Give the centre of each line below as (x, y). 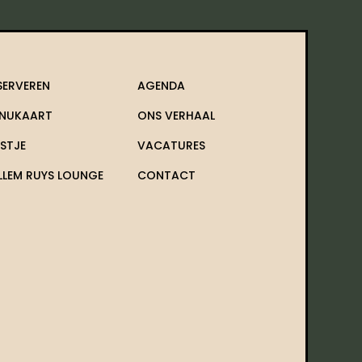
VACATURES (172, 145)
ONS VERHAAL (177, 116)
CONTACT (167, 175)
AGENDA (162, 86)
